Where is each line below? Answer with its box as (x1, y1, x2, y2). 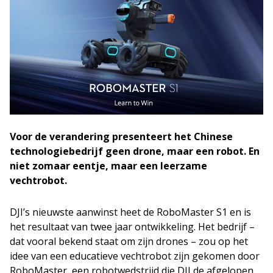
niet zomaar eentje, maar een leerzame (10, 159, 207, 173)
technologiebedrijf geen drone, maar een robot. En (10, 144, 260, 158)
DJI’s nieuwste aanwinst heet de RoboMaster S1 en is (10, 205, 251, 219)
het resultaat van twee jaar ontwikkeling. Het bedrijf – (10, 220, 255, 234)
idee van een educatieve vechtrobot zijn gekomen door (10, 249, 260, 263)
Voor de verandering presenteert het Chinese (10, 130, 233, 144)
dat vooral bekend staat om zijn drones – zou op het (10, 235, 248, 249)
